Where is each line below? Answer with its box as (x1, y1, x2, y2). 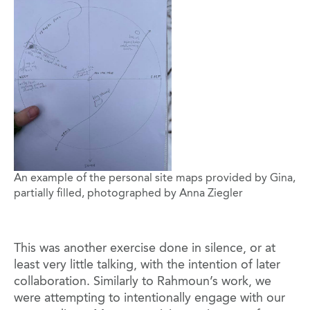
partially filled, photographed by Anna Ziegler (14, 188, 243, 200)
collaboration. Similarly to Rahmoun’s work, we (14, 275, 271, 289)
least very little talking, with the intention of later (14, 259, 280, 272)
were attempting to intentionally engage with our (14, 292, 285, 305)
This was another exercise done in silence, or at (14, 242, 275, 255)
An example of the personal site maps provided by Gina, (14, 173, 295, 185)
